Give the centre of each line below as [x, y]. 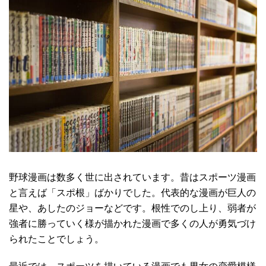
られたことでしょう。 [56, 239]
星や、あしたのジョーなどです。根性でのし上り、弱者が [132, 208]
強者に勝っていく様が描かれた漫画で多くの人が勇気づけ [132, 224]
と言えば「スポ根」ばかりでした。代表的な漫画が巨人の [132, 193]
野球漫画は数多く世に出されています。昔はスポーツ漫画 [132, 178]
